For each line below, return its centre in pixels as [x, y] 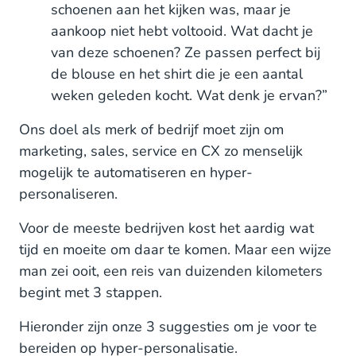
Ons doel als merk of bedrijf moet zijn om [151, 130]
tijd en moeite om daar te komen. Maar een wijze [175, 250]
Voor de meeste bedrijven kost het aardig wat [166, 228]
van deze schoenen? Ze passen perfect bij [186, 52]
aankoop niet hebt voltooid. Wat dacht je [182, 31]
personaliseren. [68, 194]
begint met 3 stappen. [91, 292]
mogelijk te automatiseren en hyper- [136, 172]
